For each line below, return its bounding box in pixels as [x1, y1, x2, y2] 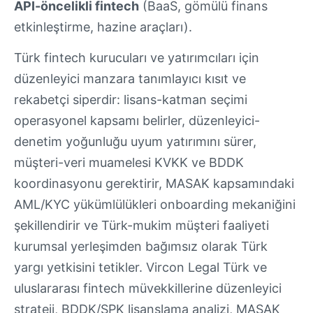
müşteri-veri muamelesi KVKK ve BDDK [14, 155, 244, 170]
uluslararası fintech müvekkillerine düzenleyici [14, 281, 282, 296]
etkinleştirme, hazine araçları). [14, 19, 192, 34]
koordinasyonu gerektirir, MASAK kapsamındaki [14, 176, 294, 191]
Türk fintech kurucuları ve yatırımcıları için [14, 50, 259, 66]
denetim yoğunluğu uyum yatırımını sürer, [14, 134, 256, 150]
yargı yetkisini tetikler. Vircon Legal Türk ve [14, 260, 267, 275]
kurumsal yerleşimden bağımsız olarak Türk [14, 239, 268, 254]
